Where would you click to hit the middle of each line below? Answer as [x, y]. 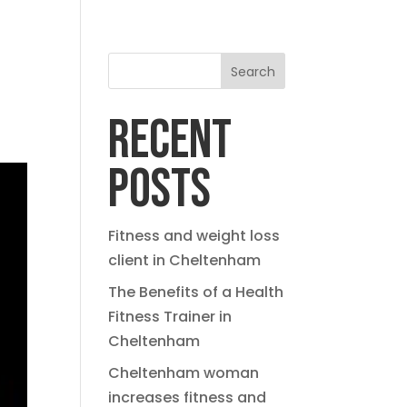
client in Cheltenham [185, 260]
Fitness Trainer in [170, 317]
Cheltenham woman [184, 373]
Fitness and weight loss [194, 236]
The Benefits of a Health [196, 292]
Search [253, 71]
